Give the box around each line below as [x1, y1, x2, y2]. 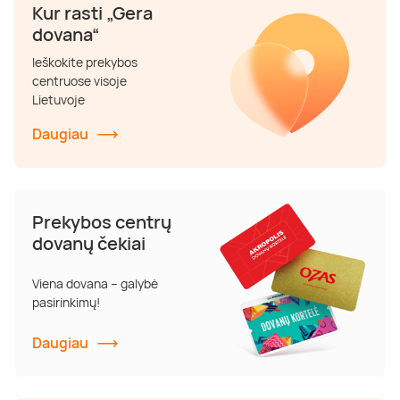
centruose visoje [32, 71, 127, 89]
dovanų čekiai [32, 230, 146, 255]
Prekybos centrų [32, 209, 171, 234]
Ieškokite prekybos [32, 53, 137, 71]
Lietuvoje [32, 90, 85, 108]
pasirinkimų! [32, 293, 100, 311]
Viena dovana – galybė [32, 274, 158, 292]
